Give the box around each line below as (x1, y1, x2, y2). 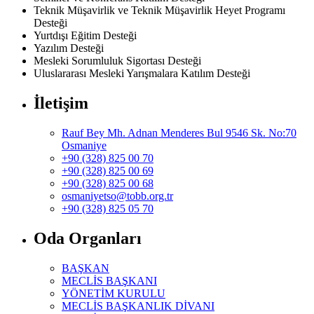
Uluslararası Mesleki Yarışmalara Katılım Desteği (34, 67, 253, 79)
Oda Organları (34, 228, 142, 247)
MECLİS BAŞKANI (62, 274, 157, 287)
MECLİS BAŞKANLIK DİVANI (62, 299, 214, 312)
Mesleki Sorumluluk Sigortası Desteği (34, 54, 201, 67)
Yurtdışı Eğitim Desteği (34, 29, 137, 41)
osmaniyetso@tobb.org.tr (62, 189, 173, 202)
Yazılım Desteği (34, 41, 104, 54)
